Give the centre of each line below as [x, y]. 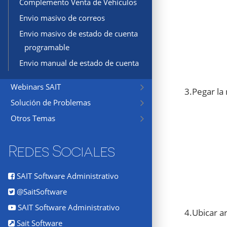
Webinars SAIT [36, 87]
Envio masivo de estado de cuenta [79, 34]
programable [47, 47]
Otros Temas [33, 118]
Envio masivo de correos [62, 18]
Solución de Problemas [51, 103]
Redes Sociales [61, 151]
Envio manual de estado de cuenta [79, 63]
